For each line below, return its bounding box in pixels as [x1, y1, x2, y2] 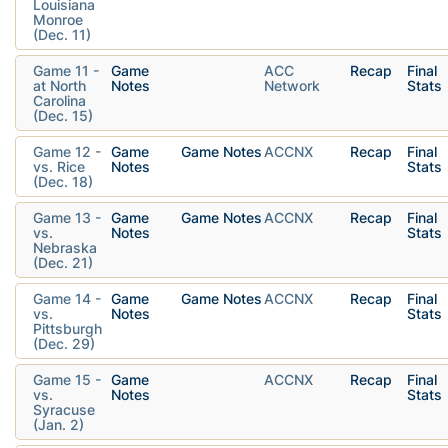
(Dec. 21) [33, 253, 93, 271]
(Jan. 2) [33, 415, 84, 433]
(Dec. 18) [33, 172, 93, 190]
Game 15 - [33, 370, 101, 388]
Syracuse [33, 400, 95, 418]
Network [264, 76, 320, 94]
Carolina [33, 91, 86, 109]
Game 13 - [33, 208, 101, 226]
